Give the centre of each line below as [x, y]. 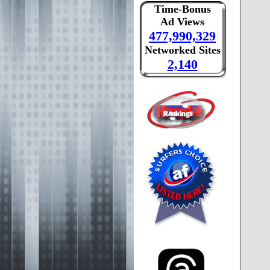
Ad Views [182, 22]
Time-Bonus [182, 9]
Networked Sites [182, 50]
